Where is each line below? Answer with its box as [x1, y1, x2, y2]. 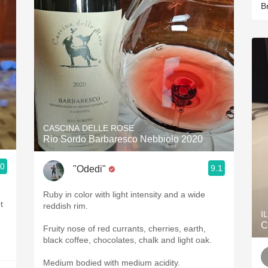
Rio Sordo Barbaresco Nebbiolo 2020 [43, 134, 203, 144]
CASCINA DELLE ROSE [43, 123, 134, 133]
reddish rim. [43, 201, 90, 211]
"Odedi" [73, 163, 106, 174]
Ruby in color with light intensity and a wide [43, 190, 205, 199]
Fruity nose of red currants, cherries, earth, [43, 224, 206, 233]
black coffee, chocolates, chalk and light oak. [43, 235, 214, 245]
